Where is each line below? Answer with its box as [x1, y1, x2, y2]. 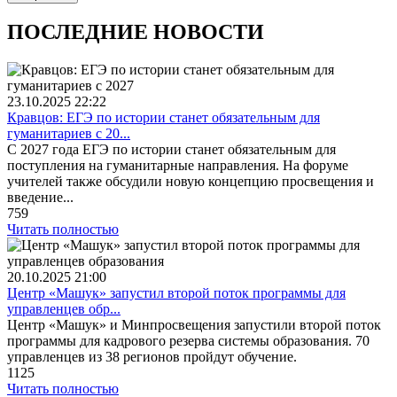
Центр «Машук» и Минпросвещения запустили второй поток [7, 317, 381, 333]
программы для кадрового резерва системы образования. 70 [7, 333, 370, 349]
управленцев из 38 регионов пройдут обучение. [7, 349, 297, 365]
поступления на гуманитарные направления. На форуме [7, 158, 348, 174]
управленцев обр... [7, 301, 121, 317]
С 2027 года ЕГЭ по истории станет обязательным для [7, 142, 336, 158]
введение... [7, 190, 74, 206]
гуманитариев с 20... [7, 126, 130, 142]
